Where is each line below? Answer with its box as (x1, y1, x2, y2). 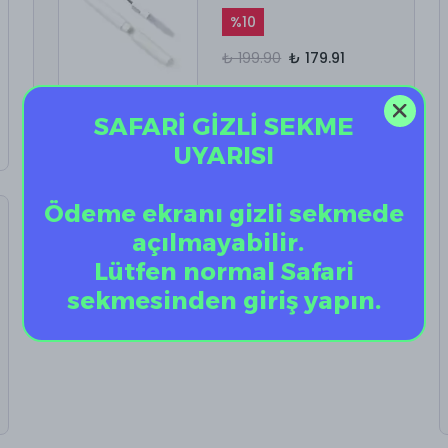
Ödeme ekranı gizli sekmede (44, 198, 404, 228)
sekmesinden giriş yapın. (67, 285, 381, 315)
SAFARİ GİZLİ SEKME (94, 111, 354, 141)
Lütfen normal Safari (94, 256, 354, 286)
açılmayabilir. (132, 227, 316, 257)
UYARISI (174, 140, 274, 170)
